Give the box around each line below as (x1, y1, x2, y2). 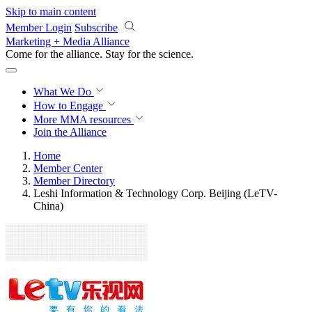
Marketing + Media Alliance (6, 36, 130, 47)
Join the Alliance (33, 126, 107, 138)
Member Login (6, 22, 72, 33)
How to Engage (33, 100, 106, 111)
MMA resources (57, 114, 131, 125)
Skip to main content (6, 6, 96, 17)
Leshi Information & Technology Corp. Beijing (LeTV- (33, 187, 277, 199)
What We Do (33, 86, 94, 97)
